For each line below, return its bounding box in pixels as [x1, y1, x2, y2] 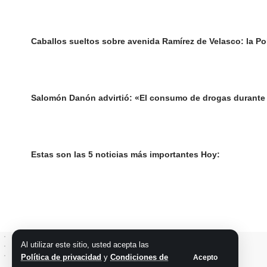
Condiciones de [110, 253, 168, 262]
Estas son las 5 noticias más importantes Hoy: [31, 150, 220, 160]
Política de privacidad [21, 253, 101, 262]
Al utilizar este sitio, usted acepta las [21, 240, 149, 249]
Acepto [193, 253, 218, 262]
